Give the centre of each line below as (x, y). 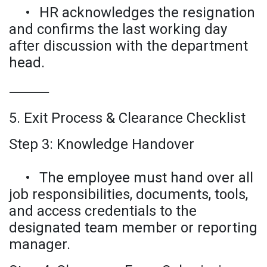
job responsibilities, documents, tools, (128, 194)
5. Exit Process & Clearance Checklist (127, 118)
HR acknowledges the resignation (147, 12)
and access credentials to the (103, 211)
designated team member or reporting (133, 227)
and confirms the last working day (118, 29)
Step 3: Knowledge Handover (102, 144)
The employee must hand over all (146, 177)
